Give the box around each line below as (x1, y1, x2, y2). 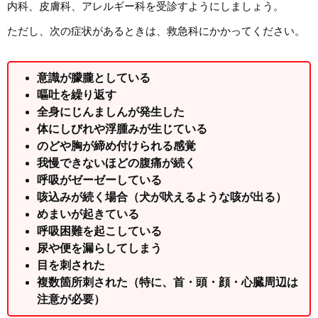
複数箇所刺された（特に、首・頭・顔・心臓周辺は (37, 275, 298, 288)
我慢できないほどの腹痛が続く (37, 156, 196, 169)
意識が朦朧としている (37, 71, 150, 84)
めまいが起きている (37, 207, 139, 220)
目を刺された (37, 258, 105, 271)
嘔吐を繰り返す (37, 88, 116, 101)
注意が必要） (37, 292, 105, 305)
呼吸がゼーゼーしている (37, 173, 162, 186)
